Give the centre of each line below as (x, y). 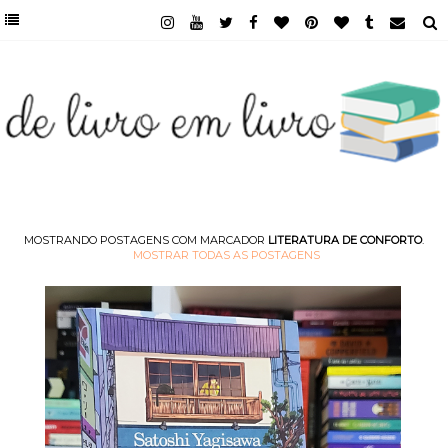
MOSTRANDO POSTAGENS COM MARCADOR (146, 239)
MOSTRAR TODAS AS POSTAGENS (226, 254)
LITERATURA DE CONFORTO (345, 239)
